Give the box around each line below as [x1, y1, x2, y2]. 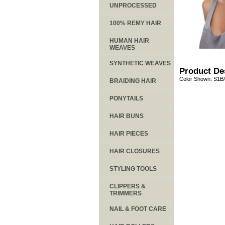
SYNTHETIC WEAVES [109, 59, 171, 67]
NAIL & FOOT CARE [109, 205, 166, 212]
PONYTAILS [109, 94, 143, 102]
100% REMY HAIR [109, 19, 161, 27]
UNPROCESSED [109, 2, 157, 9]
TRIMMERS [109, 189, 142, 197]
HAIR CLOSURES [109, 147, 160, 155]
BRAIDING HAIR [109, 77, 156, 84]
